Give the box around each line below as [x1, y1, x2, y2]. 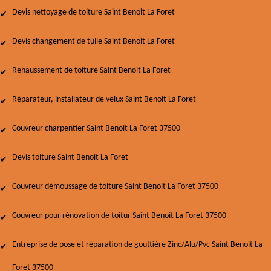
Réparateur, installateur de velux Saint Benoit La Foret [12, 95, 196, 104]
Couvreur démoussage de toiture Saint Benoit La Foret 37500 [12, 182, 218, 191]
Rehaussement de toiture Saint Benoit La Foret [12, 66, 171, 75]
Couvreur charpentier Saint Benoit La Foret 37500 [12, 124, 180, 133]
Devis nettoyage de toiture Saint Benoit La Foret [12, 8, 175, 17]
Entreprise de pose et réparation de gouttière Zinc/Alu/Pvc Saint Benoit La [12, 240, 263, 249]
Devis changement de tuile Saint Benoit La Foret [12, 37, 175, 46]
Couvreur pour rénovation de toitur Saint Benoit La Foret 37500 [12, 211, 226, 220]
